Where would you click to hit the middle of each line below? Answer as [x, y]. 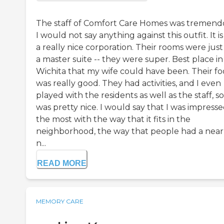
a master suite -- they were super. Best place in [129, 59]
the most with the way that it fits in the [113, 119]
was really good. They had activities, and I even [128, 83]
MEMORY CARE [60, 201]
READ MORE [62, 163]
